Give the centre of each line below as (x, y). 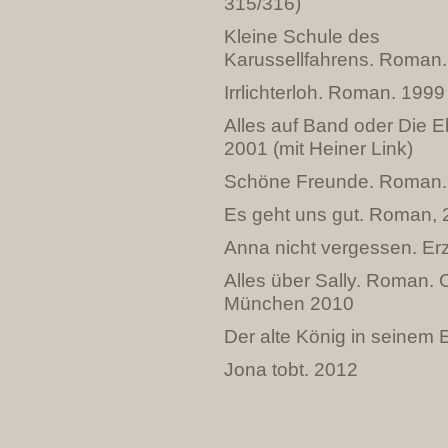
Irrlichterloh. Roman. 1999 (334, 92)
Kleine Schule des (302, 36)
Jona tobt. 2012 (291, 369)
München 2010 (289, 303)
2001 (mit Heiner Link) (318, 148)
